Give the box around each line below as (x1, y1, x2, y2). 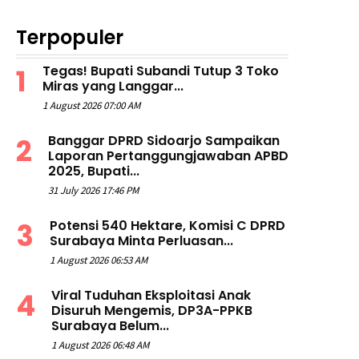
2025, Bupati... (48, 162, 139, 181)
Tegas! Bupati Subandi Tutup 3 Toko (42, 62, 279, 81)
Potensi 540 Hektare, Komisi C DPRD (50, 216, 285, 236)
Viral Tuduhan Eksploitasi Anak (51, 286, 251, 305)
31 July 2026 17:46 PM (48, 184, 139, 198)
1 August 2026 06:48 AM (51, 338, 149, 353)
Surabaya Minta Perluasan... (50, 232, 233, 251)
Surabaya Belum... (51, 317, 169, 336)
